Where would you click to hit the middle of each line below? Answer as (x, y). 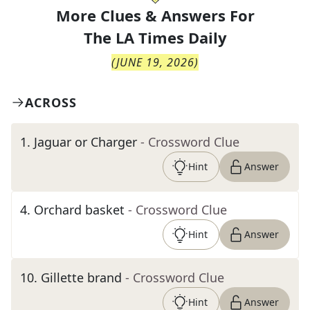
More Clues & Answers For (155, 15)
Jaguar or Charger (85, 142)
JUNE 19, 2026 (155, 62)
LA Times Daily (171, 37)
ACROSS (51, 102)
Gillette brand (81, 277)
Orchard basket (79, 210)
